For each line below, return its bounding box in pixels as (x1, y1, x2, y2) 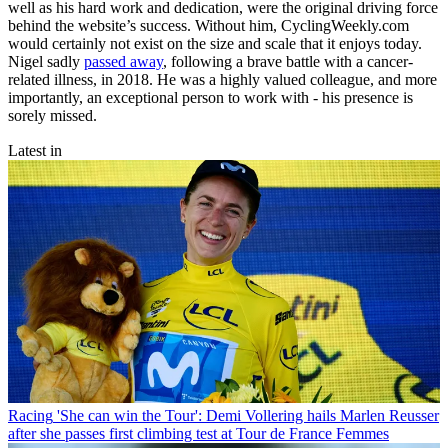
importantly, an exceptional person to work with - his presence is (8, 88, 413, 106)
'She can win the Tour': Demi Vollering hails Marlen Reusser (57, 406, 439, 424)
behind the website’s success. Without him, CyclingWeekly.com (8, 16, 409, 34)
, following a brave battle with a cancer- (163, 52, 413, 70)
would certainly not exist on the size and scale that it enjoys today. (8, 34, 422, 52)
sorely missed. (8, 106, 101, 124)
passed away (84, 52, 163, 70)
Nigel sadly (8, 52, 84, 70)
